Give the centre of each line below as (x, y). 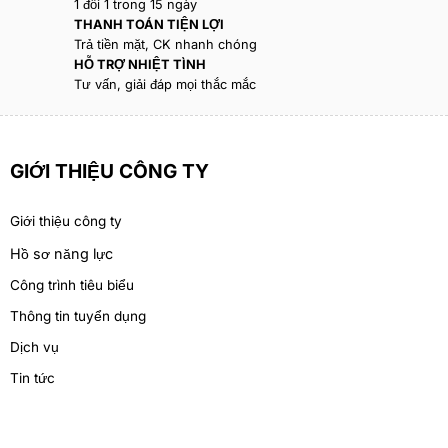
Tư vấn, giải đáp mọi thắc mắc (164, 85)
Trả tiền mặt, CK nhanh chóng (165, 45)
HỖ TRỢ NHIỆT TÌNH (139, 65)
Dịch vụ (34, 347)
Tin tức (32, 378)
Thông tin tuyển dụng (77, 316)
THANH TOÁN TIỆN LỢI (148, 25)
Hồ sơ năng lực (61, 254)
